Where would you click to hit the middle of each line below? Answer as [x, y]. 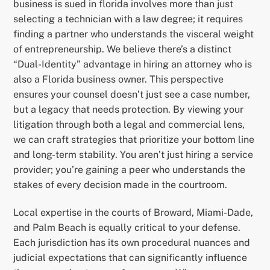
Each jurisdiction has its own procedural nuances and [132, 242]
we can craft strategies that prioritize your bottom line [134, 140]
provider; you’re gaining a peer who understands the [130, 170]
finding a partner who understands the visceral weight [134, 34]
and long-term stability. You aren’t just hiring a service [133, 155]
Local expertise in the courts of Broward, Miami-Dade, [133, 212]
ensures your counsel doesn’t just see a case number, [132, 95]
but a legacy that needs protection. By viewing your [129, 110]
